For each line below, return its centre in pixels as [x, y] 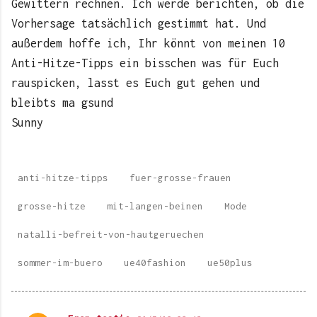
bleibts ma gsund [62, 102]
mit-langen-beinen [155, 206]
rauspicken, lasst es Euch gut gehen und [136, 82]
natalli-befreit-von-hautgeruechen [111, 234]
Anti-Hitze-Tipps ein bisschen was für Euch [145, 63]
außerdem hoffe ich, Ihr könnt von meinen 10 [148, 43]
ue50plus [230, 262]
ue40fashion [155, 262]
